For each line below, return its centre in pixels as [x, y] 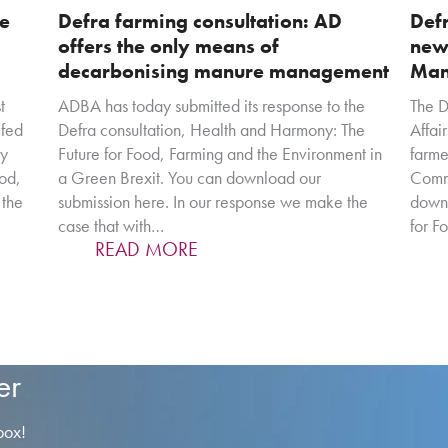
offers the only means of [168, 45]
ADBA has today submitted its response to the [211, 105]
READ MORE [146, 248]
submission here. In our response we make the [213, 201]
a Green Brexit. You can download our [189, 177]
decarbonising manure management [223, 70]
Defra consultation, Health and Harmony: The [211, 129]
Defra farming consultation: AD [200, 20]
